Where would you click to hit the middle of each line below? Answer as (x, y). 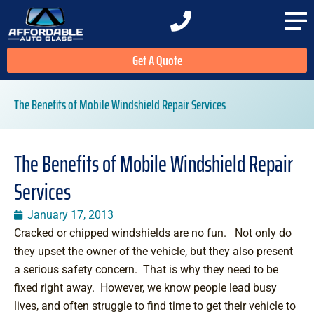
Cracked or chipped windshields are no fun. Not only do (153, 233)
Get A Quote (157, 60)
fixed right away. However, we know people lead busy (145, 288)
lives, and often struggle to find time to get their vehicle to (155, 306)
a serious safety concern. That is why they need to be (146, 269)
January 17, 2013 (70, 215)
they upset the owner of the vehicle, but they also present (153, 251)
